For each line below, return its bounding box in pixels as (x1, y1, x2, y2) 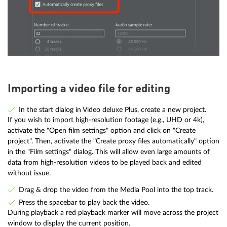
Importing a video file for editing (8, 83, 170, 95)
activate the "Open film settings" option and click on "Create (8, 126, 196, 134)
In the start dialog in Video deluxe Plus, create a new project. (18, 105, 206, 113)
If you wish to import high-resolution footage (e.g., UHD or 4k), (8, 116, 204, 124)
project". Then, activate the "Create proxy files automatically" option (8, 137, 219, 145)
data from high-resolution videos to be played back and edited (8, 158, 202, 166)
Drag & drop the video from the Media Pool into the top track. (18, 186, 213, 194)
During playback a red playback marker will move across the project (8, 209, 218, 217)
